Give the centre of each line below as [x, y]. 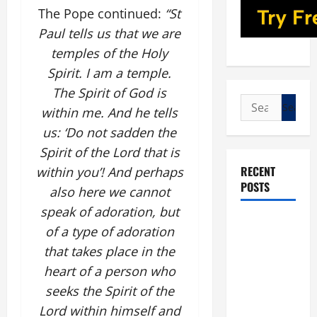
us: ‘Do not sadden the [110, 132]
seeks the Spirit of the [109, 291]
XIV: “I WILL [267, 241]
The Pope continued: [100, 13]
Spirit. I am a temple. [110, 73]
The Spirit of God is [110, 93]
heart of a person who [109, 271]
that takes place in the [110, 251]
